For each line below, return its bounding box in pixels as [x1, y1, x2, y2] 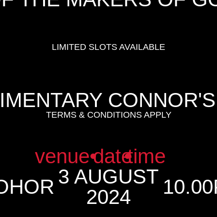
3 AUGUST [58, 165, 159, 188]
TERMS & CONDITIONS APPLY [46, 110, 171, 120]
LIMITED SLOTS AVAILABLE [52, 42, 165, 52]
